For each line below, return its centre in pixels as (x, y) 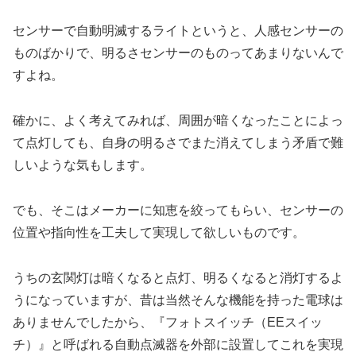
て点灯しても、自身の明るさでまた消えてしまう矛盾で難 (178, 143)
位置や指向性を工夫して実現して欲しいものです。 (159, 233)
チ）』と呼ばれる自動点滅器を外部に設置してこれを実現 (178, 344)
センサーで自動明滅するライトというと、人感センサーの (178, 31)
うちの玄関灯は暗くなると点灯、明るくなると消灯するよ (178, 277)
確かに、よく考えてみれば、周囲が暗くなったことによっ (178, 121)
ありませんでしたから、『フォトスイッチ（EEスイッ (168, 322)
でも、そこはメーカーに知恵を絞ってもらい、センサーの (178, 211)
